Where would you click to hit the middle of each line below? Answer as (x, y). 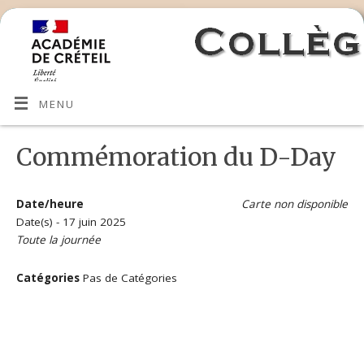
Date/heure (50, 204)
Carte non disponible (294, 204)
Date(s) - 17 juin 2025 (71, 222)
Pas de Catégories (129, 278)
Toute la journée (59, 240)
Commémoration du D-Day (177, 157)
